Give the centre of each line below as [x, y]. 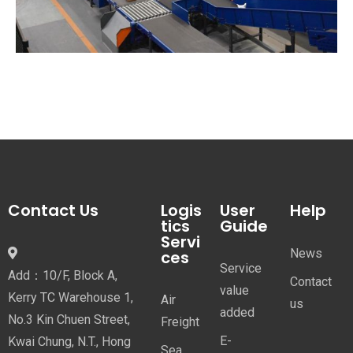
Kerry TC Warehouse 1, [71, 297]
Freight [180, 322]
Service [240, 268]
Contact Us [53, 210]
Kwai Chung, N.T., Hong [69, 342]
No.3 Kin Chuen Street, [69, 320]
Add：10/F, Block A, [63, 275]
